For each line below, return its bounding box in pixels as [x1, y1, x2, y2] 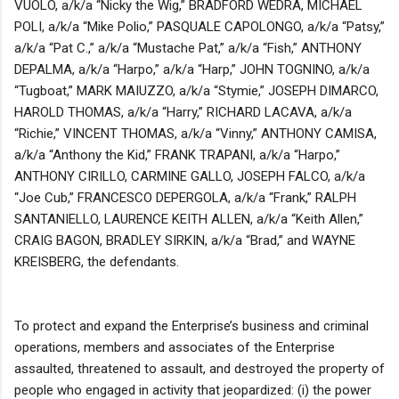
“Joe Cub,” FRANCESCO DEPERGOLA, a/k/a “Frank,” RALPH [14, 189, 356, 206]
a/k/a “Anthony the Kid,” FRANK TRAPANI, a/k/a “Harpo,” [14, 146, 340, 163]
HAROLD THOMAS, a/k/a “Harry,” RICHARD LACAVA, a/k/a [14, 103, 352, 120]
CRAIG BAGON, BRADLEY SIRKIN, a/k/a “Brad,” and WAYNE [14, 232, 355, 248]
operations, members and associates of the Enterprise [14, 338, 335, 355]
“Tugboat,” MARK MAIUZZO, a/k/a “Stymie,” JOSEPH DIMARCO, [14, 82, 379, 99]
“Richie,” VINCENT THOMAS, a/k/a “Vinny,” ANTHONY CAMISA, [14, 125, 377, 142]
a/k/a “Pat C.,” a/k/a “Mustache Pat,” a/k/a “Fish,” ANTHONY [14, 39, 362, 56]
